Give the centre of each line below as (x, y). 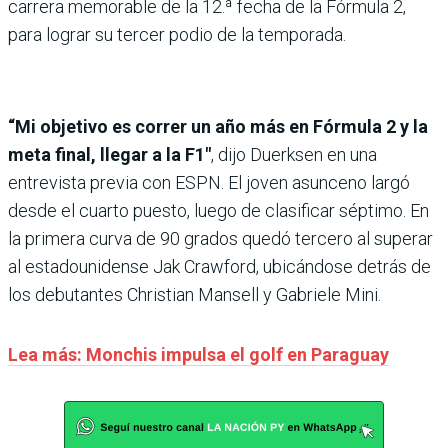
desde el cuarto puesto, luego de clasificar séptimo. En (218, 210)
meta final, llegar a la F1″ (109, 154)
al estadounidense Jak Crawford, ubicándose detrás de (219, 266)
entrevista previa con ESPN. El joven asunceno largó (209, 182)
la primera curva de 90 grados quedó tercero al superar (220, 238)
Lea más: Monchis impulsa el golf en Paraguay (198, 354)
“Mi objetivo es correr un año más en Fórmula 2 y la (218, 126)
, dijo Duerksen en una (294, 154)
